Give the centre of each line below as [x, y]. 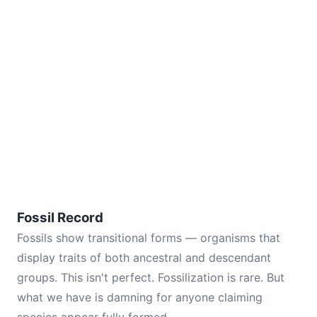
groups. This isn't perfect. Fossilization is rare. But [151, 277]
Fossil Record [60, 218]
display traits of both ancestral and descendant [144, 258]
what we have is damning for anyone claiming [140, 297]
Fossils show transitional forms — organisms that [149, 238]
